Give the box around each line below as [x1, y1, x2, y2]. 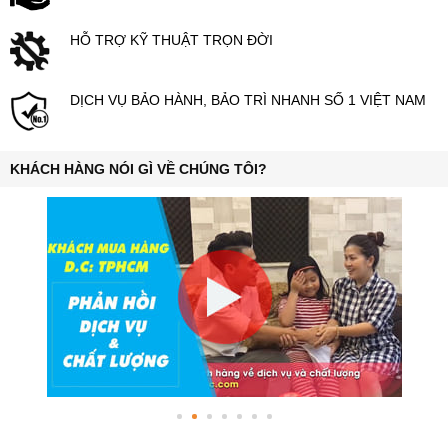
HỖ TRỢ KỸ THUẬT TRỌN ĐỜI [70, 31, 273, 48]
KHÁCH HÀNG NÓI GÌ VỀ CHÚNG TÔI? [10, 160, 267, 177]
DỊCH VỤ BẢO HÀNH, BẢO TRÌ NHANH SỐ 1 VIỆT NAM [70, 91, 426, 108]
